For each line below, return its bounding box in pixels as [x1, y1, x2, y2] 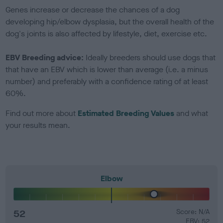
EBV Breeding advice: [5, 52, 86, 63]
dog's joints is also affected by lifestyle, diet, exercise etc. [5, 28, 210, 39]
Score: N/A [176, 207, 210, 217]
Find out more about [5, 108, 78, 118]
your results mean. [5, 119, 71, 130]
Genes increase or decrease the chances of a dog [5, 4, 180, 15]
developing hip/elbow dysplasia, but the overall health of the [5, 16, 215, 27]
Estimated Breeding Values [78, 108, 175, 118]
